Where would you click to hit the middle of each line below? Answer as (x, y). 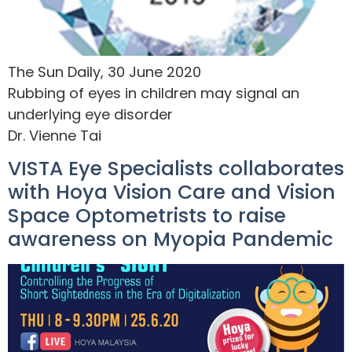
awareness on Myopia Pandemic (170, 240)
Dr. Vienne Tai (55, 136)
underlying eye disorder (90, 115)
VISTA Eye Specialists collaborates (176, 169)
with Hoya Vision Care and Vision (172, 192)
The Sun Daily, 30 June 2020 (104, 72)
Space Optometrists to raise (147, 216)
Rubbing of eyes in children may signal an (154, 93)
